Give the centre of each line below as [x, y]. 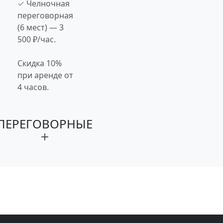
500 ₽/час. [37, 39]
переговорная [45, 15]
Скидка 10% [40, 63]
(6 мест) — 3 [41, 27]
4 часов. [33, 87]
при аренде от [45, 75]
